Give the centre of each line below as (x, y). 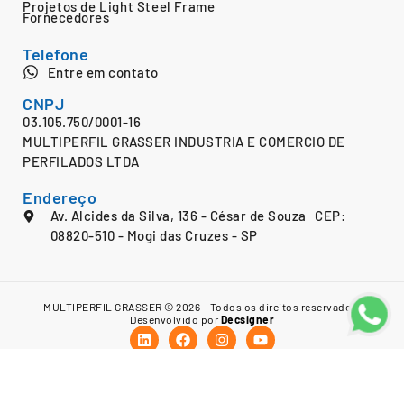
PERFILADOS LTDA (81, 162)
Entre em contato (103, 73)
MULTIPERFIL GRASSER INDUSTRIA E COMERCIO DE (184, 142)
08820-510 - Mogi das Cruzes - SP (154, 236)
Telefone (55, 55)
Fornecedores (66, 18)
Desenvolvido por (175, 320)
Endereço (60, 198)
